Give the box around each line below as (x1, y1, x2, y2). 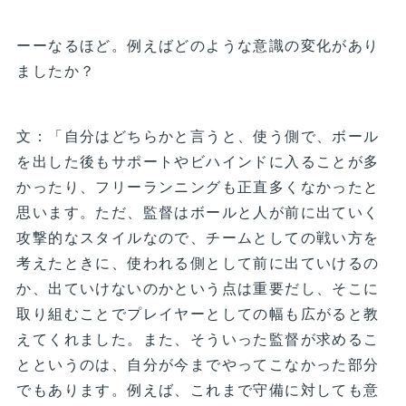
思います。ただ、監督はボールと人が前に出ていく (16, 201, 380, 223)
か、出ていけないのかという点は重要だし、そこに (16, 277, 380, 299)
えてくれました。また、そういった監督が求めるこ (16, 328, 380, 350)
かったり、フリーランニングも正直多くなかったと (16, 176, 380, 198)
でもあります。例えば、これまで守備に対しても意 (16, 379, 380, 401)
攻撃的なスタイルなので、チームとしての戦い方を (16, 227, 380, 248)
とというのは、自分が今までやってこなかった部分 (16, 353, 380, 375)
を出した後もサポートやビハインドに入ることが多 (16, 150, 380, 172)
